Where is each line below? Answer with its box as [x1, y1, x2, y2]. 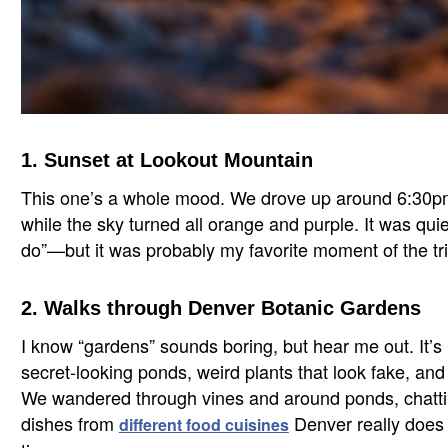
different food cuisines [118, 413, 289, 436]
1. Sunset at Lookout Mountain [20, 149, 313, 171]
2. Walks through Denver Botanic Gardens [20, 297, 421, 319]
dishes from [20, 410, 119, 436]
